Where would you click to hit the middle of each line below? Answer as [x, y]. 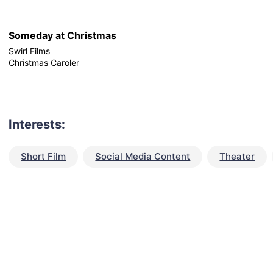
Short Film [44, 157]
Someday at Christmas [63, 36]
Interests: [37, 125]
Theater [237, 157]
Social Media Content [143, 157]
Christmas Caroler [44, 63]
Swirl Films [30, 51]
